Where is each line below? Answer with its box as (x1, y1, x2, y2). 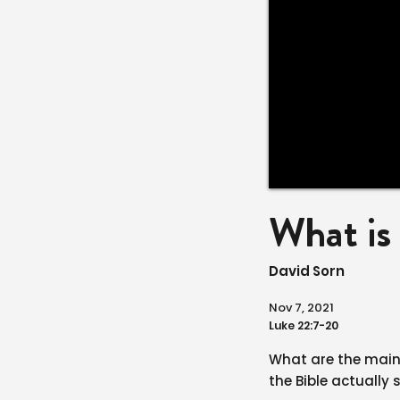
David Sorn (269, 262, 345, 280)
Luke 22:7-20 (269, 318, 338, 333)
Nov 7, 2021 (269, 299, 334, 316)
